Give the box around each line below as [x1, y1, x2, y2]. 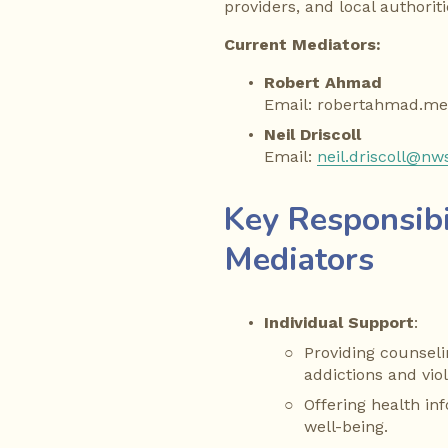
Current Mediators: [224, 35, 381, 55]
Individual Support [264, 313, 414, 333]
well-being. [304, 417, 388, 437]
